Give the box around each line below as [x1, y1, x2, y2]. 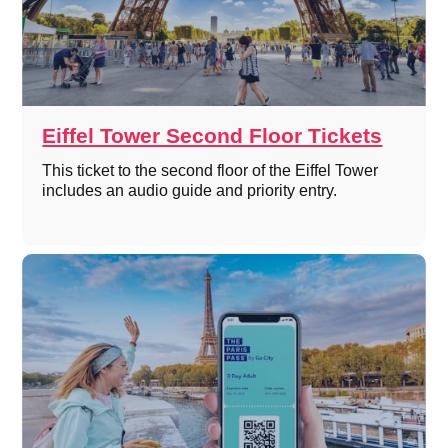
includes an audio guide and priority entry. [42, 182, 338, 200]
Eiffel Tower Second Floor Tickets [42, 124, 383, 148]
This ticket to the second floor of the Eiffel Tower [42, 162, 379, 180]
